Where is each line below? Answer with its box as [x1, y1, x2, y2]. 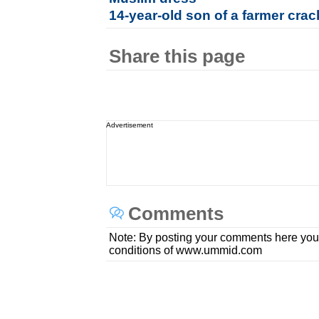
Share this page [109, 46, 246, 66]
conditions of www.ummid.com [109, 244, 263, 256]
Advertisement [106, 121, 154, 129]
